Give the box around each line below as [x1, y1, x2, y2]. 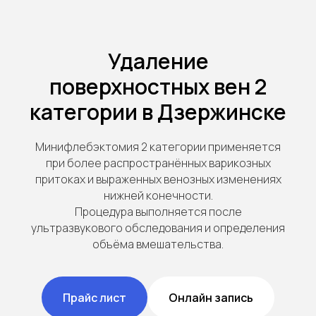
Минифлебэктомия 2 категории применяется [35, 139, 281, 154]
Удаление [107, 47, 209, 75]
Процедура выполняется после [74, 204, 242, 219]
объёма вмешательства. [92, 236, 224, 252]
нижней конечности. [103, 188, 213, 203]
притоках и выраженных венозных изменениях [35, 171, 281, 187]
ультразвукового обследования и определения [31, 220, 285, 236]
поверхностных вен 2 [49, 72, 267, 101]
